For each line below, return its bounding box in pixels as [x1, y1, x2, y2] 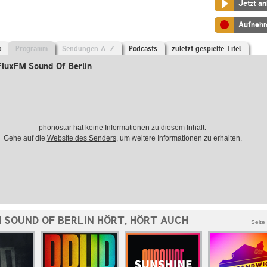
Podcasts [129, 45, 157, 53]
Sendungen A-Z [62, 45, 114, 53]
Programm [15, 45, 48, 53]
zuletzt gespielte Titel [172, 45, 241, 53]
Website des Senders [46, 134, 116, 142]
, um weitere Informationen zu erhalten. [116, 134, 242, 142]
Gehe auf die [3, 134, 47, 142]
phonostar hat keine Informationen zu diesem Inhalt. [39, 123, 206, 132]
